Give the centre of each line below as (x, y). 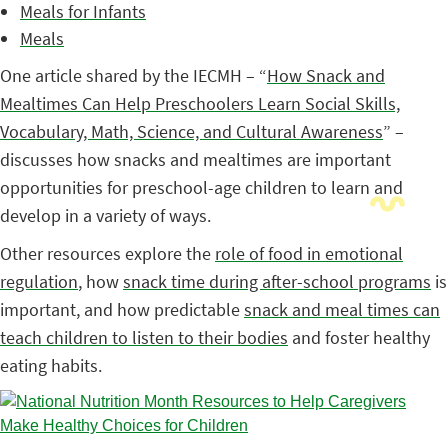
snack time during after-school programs (277, 281)
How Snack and (326, 75)
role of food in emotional (309, 253)
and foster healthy (359, 337)
